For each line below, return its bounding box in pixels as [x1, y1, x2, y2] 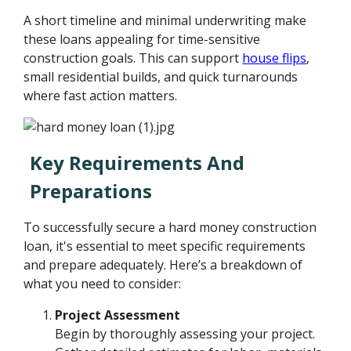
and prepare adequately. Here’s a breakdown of [24, 256, 303, 274]
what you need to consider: [24, 275, 182, 293]
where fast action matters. [24, 87, 178, 105]
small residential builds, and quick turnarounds [24, 68, 299, 86]
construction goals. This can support [24, 49, 243, 67]
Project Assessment [55, 306, 181, 324]
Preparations [30, 178, 153, 204]
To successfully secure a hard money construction [24, 219, 317, 237]
